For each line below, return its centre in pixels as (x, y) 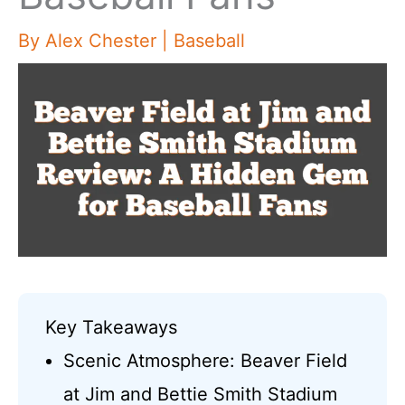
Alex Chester (104, 41)
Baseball (209, 41)
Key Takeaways (112, 327)
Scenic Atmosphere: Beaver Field (206, 360)
